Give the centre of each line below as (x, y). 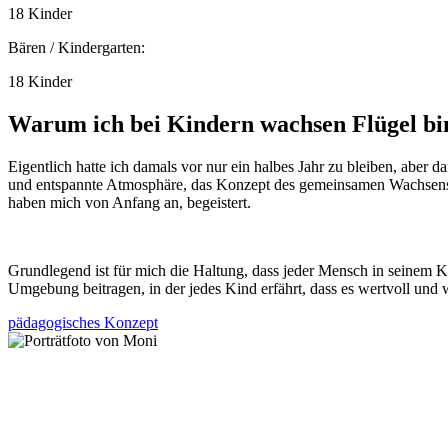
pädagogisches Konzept (83, 322)
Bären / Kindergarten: (76, 47)
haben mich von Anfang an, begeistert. (129, 202)
